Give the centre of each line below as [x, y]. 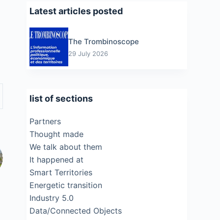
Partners [45, 121]
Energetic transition [66, 185]
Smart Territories [61, 172]
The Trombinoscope [103, 41]
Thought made [57, 134]
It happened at [57, 159]
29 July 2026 [88, 53]
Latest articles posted [76, 11]
